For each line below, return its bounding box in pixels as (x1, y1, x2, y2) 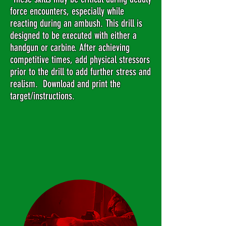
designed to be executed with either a (10, 29, 137, 41)
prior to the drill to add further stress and (10, 66, 151, 78)
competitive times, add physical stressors (10, 53, 150, 66)
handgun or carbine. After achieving (10, 41, 130, 53)
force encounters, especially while (10, 5, 124, 17)
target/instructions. (10, 90, 80, 102)
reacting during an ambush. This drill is (10, 17, 142, 29)
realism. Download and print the (10, 78, 121, 90)
